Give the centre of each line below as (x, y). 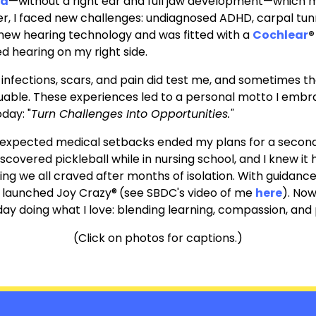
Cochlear (280, 35)
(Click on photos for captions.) (158, 238)
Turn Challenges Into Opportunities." (132, 114)
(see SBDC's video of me (187, 193)
